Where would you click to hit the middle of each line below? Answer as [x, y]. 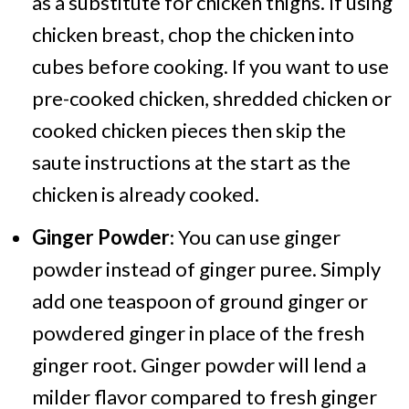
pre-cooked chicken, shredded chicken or [211, 98]
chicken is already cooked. [145, 194]
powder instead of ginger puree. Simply [206, 269]
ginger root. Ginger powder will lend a [199, 365]
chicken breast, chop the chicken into [193, 34]
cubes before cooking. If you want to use [210, 66]
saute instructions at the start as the [191, 162]
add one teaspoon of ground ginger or [199, 301]
